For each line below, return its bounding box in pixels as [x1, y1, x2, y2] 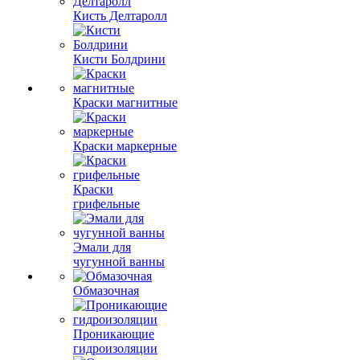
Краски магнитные [73, 96, 178, 109]
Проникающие [73, 327, 154, 341]
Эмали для [73, 240, 131, 254]
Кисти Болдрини [73, 52, 166, 66]
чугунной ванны [73, 255, 165, 268]
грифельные [73, 197, 140, 211]
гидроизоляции [73, 342, 157, 355]
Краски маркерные [73, 139, 177, 153]
